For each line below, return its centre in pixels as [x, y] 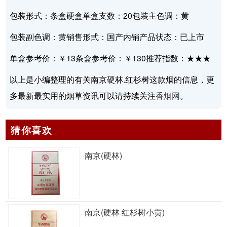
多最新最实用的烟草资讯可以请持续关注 [83, 96]
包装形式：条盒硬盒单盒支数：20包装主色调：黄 [100, 16]
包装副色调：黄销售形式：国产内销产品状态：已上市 [107, 37]
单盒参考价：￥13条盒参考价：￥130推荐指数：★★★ [110, 58]
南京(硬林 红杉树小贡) [124, 212]
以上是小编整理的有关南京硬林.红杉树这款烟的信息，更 [112, 80]
